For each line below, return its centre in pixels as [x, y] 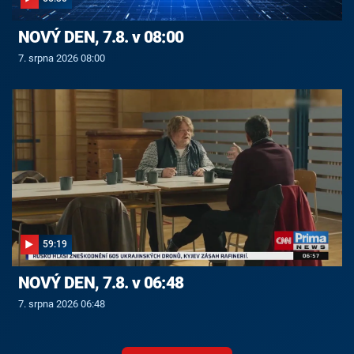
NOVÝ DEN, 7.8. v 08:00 [101, 38]
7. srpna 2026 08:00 [61, 58]
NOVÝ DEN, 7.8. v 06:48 [101, 283]
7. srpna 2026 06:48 [61, 304]
